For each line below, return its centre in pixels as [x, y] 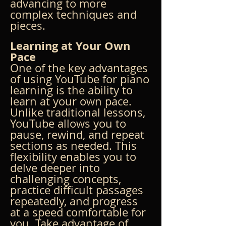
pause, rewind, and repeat [79, 134]
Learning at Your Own [72, 45]
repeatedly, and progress [75, 201]
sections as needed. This [75, 145]
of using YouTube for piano [81, 79]
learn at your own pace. [72, 101]
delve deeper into [56, 167]
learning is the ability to [73, 90]
